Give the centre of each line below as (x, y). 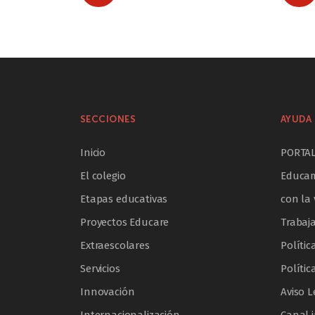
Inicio (93, 153)
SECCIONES (108, 120)
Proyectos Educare (125, 223)
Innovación (108, 292)
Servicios (100, 269)
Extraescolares (115, 246)
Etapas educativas (124, 199)
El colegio (103, 176)
